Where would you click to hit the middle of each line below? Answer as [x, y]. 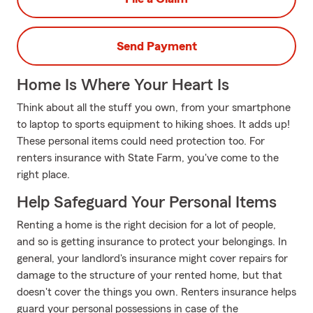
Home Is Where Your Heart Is [123, 85]
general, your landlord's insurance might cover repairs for [152, 259]
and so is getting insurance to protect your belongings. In [152, 242]
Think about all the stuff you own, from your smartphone [154, 108]
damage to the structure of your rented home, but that [150, 275]
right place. [43, 175]
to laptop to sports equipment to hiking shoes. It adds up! [153, 124]
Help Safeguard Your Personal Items [147, 203]
